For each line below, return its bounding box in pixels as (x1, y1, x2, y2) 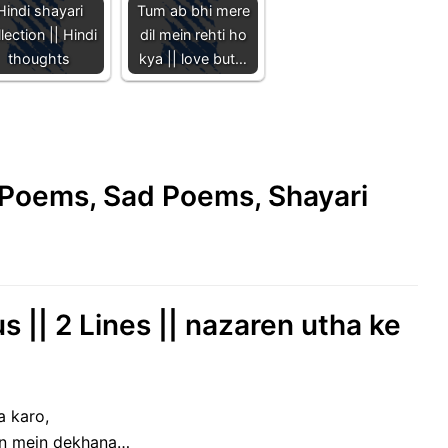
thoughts (8, 49, 70, 67)
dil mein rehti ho (139, 25, 247, 43)
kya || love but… (139, 49, 247, 67)
